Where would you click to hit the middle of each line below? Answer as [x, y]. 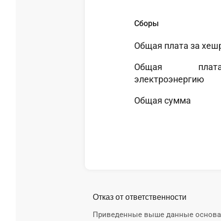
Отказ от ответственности [140, 197]
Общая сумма [163, 100]
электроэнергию [169, 79]
